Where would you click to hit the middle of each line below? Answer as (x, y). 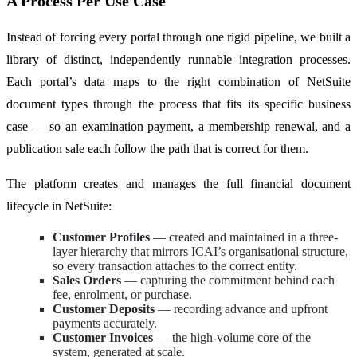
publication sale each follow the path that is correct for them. (157, 149)
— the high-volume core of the (233, 338)
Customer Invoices (104, 338)
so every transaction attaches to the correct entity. (175, 266)
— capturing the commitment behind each (229, 280)
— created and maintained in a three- (245, 237)
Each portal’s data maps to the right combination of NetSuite (178, 82)
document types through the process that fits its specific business (178, 104)
